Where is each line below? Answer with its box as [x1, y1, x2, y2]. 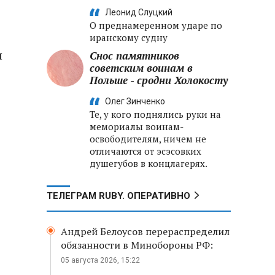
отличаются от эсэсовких [90, 145, 201, 157]
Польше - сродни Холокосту [90, 73, 228, 87]
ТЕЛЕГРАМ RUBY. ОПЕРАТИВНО [47, 190, 190, 201]
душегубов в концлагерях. [90, 157, 207, 169]
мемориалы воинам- [90, 120, 184, 133]
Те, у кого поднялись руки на [90, 108, 221, 120]
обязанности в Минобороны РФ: [61, 238, 213, 252]
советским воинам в [90, 61, 193, 75]
